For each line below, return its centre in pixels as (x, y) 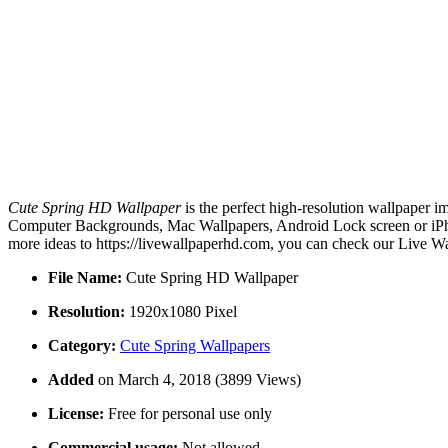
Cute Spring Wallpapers (195, 346)
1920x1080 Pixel (181, 312)
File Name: (85, 278)
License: (76, 414)
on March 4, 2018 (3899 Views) (199, 380)
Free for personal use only (188, 414)
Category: (82, 346)
